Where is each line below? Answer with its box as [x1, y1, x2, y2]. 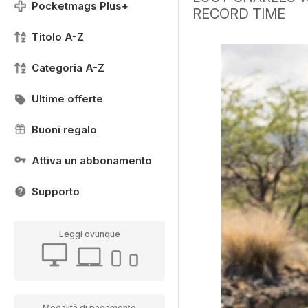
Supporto [32, 185, 80, 198]
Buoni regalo [32, 123, 97, 136]
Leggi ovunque [58, 229, 120, 239]
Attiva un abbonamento [32, 154, 152, 167]
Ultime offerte [32, 92, 103, 105]
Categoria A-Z [32, 61, 104, 74]
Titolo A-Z [32, 30, 84, 43]
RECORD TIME [192, 5, 285, 22]
